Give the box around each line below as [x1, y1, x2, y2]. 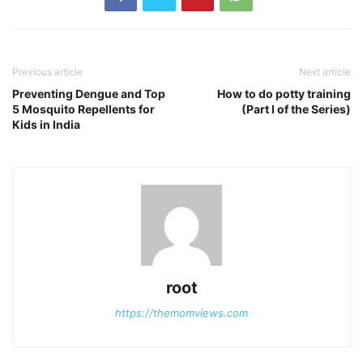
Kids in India [12, 117, 80, 132]
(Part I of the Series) [241, 102, 351, 117]
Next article [299, 66, 351, 79]
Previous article [12, 66, 83, 79]
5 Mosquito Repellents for [12, 102, 155, 117]
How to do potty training [217, 87, 351, 101]
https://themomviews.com [115, 306, 248, 320]
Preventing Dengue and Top [12, 87, 165, 101]
